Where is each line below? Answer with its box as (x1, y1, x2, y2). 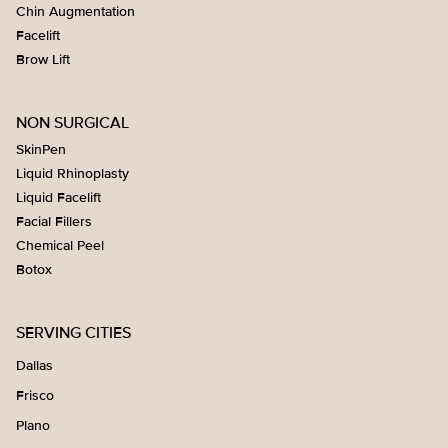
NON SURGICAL (16, 112, 129, 133)
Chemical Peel (16, 236, 104, 254)
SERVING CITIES (16, 322, 131, 343)
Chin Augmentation (16, 2, 135, 20)
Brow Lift (16, 50, 70, 68)
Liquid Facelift (16, 188, 101, 206)
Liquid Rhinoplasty (16, 164, 129, 182)
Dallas (16, 356, 53, 374)
